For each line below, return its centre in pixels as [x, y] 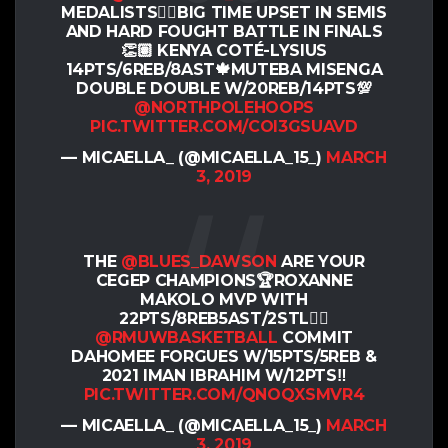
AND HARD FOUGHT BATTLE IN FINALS [224, 32]
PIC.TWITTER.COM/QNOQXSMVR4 [224, 395]
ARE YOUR [320, 262]
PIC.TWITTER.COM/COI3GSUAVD [224, 127]
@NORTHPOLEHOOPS [224, 108]
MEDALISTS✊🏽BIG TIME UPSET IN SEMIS [224, 13]
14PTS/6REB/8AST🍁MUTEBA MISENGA [224, 70]
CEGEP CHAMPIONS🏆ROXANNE [224, 281]
